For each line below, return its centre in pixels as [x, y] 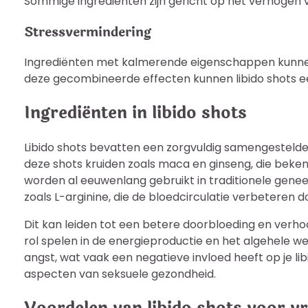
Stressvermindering [88, 32]
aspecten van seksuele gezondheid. [120, 274]
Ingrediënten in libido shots [135, 113]
